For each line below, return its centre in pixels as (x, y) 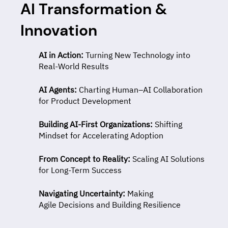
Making (140, 193)
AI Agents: (59, 89)
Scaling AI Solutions (167, 159)
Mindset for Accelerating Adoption (101, 135)
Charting (94, 89)
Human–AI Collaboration (157, 89)
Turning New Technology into (138, 55)
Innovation (59, 30)
